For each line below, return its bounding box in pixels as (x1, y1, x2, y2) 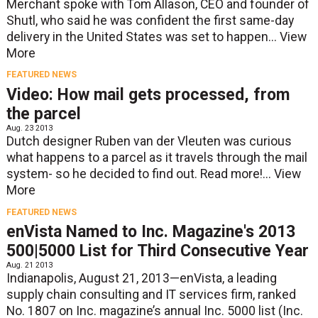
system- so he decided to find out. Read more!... (6, 166, 274, 181)
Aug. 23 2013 (6, 123, 53, 133)
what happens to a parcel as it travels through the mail (6, 150, 307, 165)
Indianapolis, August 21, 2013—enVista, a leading (6, 271, 277, 286)
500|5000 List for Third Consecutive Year (6, 241, 309, 261)
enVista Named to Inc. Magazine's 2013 (6, 222, 295, 242)
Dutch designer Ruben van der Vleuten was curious (6, 133, 292, 148)
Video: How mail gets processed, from (6, 84, 290, 104)
